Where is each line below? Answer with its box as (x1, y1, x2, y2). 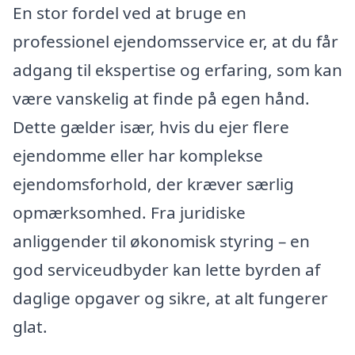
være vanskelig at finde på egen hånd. (13, 87, 310, 110)
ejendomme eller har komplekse (13, 144, 263, 167)
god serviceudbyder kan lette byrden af (13, 258, 320, 281)
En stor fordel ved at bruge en (13, 2, 246, 25)
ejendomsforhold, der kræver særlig (13, 173, 294, 196)
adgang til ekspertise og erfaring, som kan (13, 59, 342, 82)
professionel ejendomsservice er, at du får (13, 30, 338, 53)
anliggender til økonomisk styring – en (13, 230, 310, 253)
